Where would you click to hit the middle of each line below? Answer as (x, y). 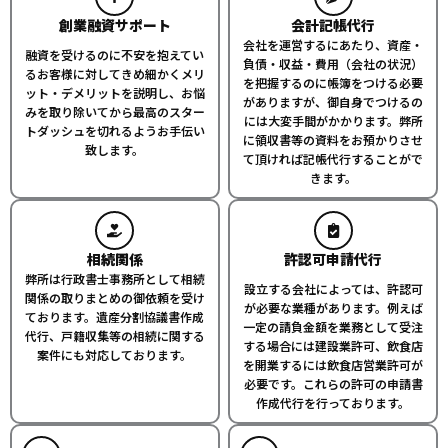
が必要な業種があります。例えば (333, 308)
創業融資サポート (114, 25)
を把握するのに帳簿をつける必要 (333, 83)
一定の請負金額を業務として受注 (333, 327)
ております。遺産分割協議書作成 (115, 317)
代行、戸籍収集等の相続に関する (114, 336)
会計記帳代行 (333, 25)
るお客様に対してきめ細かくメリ (114, 74)
